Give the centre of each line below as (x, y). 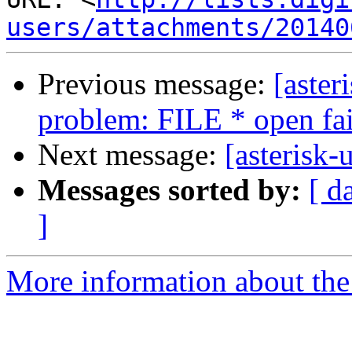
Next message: (131, 155)
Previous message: (156, 84)
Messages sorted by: (169, 190)
